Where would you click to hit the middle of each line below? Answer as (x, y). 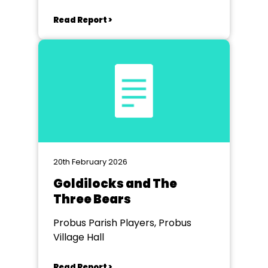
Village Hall (79, 237)
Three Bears (92, 199)
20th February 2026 (90, 162)
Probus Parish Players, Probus (122, 223)
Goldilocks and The (115, 184)
